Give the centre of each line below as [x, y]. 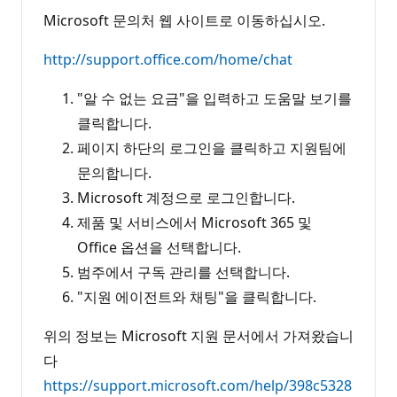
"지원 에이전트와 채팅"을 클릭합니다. [197, 296]
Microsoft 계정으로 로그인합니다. [186, 197]
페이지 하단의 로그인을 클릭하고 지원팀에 [212, 148]
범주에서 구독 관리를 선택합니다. [183, 272]
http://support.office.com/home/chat [168, 59]
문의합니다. [114, 172]
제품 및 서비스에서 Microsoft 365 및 [195, 222]
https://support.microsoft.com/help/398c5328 [198, 385]
